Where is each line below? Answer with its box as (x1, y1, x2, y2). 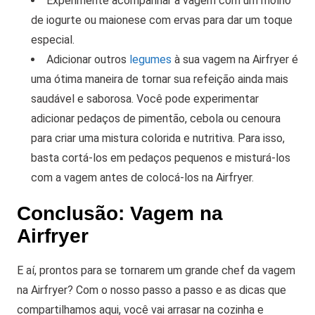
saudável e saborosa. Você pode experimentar (31, 91, 259, 105)
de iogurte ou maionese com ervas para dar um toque (31, 13, 292, 27)
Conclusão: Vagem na (17, 201, 223, 224)
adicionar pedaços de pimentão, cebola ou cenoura (31, 111, 281, 125)
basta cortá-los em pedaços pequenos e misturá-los (31, 150, 290, 165)
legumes (129, 52, 174, 66)
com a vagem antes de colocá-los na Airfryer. (31, 170, 254, 184)
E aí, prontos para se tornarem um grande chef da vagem (17, 263, 295, 277)
